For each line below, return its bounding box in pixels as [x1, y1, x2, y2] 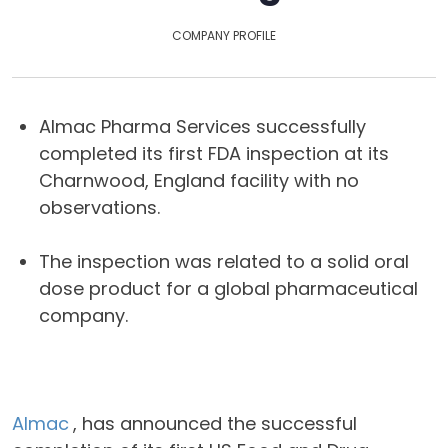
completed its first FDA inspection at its [39, 141, 389, 166]
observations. [39, 195, 160, 220]
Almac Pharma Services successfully [39, 114, 366, 139]
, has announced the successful [73, 411, 357, 436]
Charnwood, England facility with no [39, 168, 359, 193]
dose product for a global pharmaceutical [39, 276, 418, 301]
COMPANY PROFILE [172, 27, 276, 44]
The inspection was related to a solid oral [39, 249, 409, 274]
